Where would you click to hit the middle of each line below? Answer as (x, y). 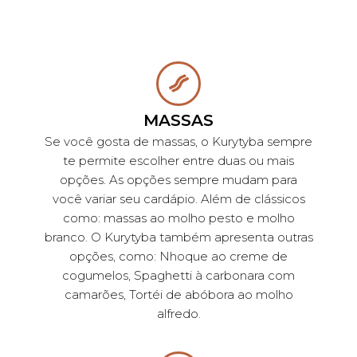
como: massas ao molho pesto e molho (178, 218)
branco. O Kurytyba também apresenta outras (178, 237)
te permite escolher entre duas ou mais (178, 160)
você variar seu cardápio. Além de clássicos (178, 198)
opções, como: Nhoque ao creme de (178, 256)
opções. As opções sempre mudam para (178, 179)
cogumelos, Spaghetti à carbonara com (178, 275)
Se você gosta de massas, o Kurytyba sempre (178, 141)
